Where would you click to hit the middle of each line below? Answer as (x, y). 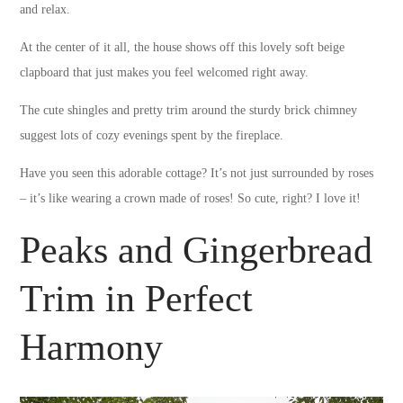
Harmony (92, 347)
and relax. (45, 9)
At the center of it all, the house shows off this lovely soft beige (183, 47)
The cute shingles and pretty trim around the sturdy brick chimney (189, 110)
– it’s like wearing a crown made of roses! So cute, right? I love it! (191, 198)
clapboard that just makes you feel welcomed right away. (165, 72)
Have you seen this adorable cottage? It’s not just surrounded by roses (197, 173)
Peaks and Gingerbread (197, 250)
